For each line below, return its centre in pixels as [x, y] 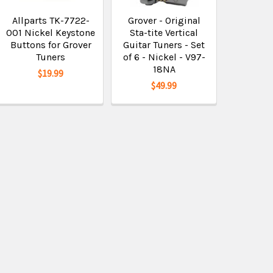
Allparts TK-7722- [51, 20]
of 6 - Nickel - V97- [164, 57]
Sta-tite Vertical [164, 33]
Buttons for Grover [51, 45]
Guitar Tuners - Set [164, 45]
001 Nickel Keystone [51, 33]
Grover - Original [164, 20]
